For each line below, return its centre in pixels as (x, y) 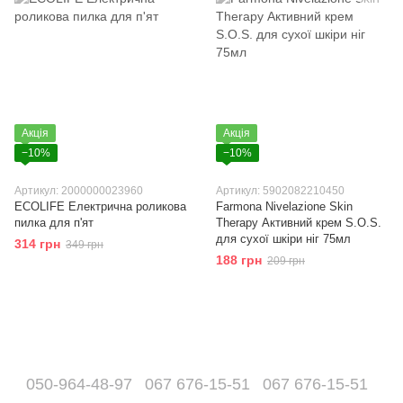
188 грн (239, 260)
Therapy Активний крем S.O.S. (299, 223)
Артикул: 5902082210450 (280, 191)
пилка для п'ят (54, 223)
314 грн (37, 244)
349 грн (85, 245)
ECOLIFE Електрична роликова (100, 206)
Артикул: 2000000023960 (79, 191)
